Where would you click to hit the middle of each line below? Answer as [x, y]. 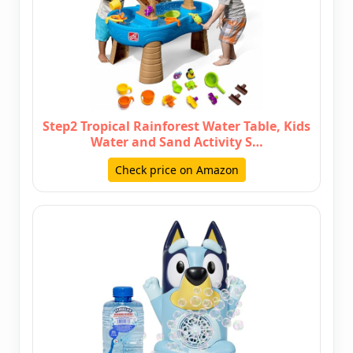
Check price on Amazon [176, 170]
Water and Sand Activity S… [176, 142]
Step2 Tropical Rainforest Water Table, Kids [176, 126]
